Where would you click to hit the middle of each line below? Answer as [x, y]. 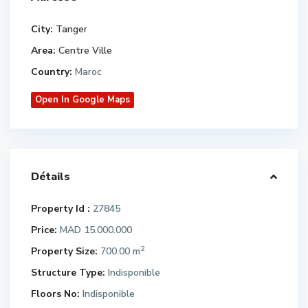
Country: [52, 72]
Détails [51, 177]
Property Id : [60, 209]
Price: [44, 230]
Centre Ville [85, 51]
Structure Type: [68, 273]
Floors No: [55, 294]
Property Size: [64, 251]
